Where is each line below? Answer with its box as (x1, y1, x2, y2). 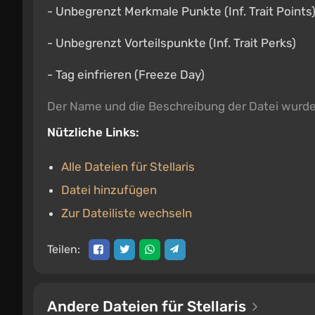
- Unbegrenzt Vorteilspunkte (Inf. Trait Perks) (47, 36, 296, 50)
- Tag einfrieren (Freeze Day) (47, 67, 205, 82)
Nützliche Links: (47, 125, 139, 139)
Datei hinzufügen (61, 183, 157, 197)
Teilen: (47, 243, 80, 256)
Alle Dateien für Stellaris (61, 160, 195, 174)
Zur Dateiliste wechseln (61, 206, 192, 220)
